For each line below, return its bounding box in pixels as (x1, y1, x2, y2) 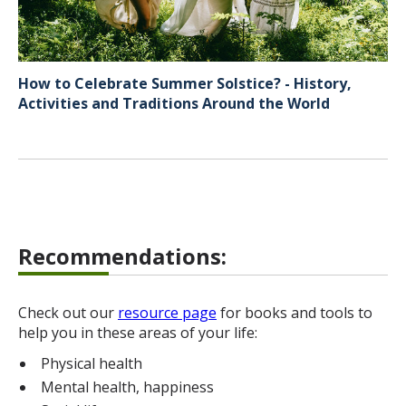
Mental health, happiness (41, 376, 214, 397)
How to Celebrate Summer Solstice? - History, (18, 72, 352, 93)
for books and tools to (217, 302, 372, 323)
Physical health (41, 353, 142, 373)
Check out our (18, 302, 118, 323)
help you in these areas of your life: (18, 322, 257, 343)
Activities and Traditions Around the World (18, 92, 330, 113)
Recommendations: (18, 240, 227, 271)
